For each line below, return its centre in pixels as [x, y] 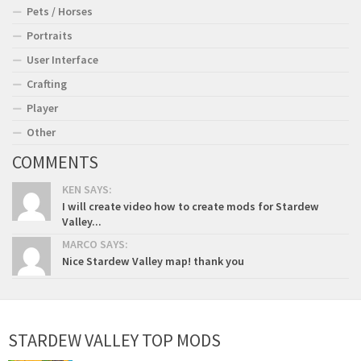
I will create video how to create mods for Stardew [191, 206]
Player [42, 108]
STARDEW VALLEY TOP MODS [114, 340]
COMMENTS [55, 162]
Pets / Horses [60, 11]
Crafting [47, 83]
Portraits [50, 35]
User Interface [62, 59]
